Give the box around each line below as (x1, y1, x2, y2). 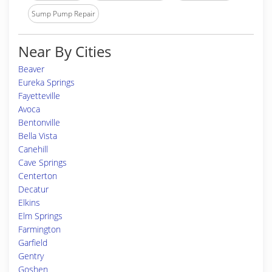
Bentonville (18, 117, 60, 128)
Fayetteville (18, 90, 60, 101)
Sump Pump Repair (32, 8, 95, 19)
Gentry (18, 250, 44, 262)
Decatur (18, 183, 49, 195)
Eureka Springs (18, 76, 75, 88)
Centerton (18, 170, 57, 182)
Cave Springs (18, 157, 67, 168)
